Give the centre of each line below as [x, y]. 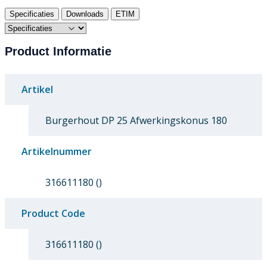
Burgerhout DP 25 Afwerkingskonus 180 [136, 121]
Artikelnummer [57, 152]
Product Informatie [58, 52]
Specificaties [32, 14]
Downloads [85, 14]
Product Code [53, 214]
